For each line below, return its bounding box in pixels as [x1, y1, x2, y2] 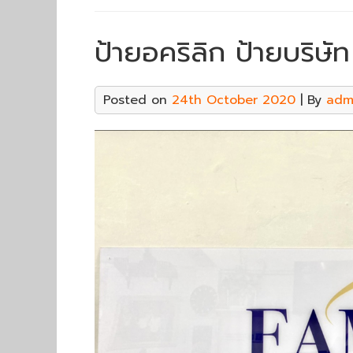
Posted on [103, 91, 172, 110]
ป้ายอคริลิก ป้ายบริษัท [95, 32, 350, 73]
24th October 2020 [172, 91, 295, 110]
